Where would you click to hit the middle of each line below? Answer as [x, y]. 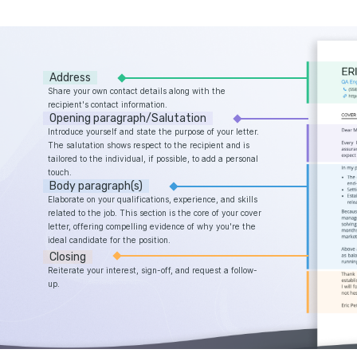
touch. [60, 173]
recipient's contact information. [108, 105]
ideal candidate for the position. [110, 240]
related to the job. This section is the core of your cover [155, 213]
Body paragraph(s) [96, 186]
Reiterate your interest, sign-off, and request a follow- [153, 271]
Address [71, 78]
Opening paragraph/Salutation [128, 119]
